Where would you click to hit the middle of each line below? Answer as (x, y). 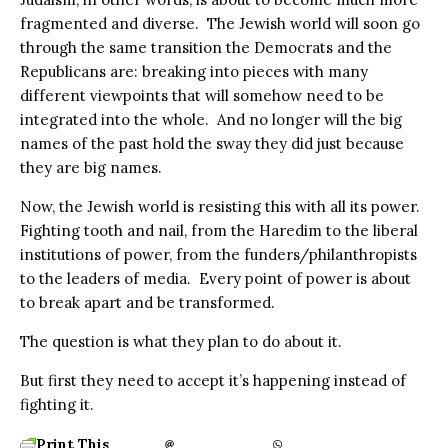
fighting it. (57, 404)
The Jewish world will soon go (313, 23)
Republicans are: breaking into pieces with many (194, 71)
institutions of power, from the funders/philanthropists (218, 254)
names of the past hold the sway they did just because (212, 143)
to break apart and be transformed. (147, 302)
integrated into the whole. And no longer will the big (211, 119)
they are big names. (91, 167)
